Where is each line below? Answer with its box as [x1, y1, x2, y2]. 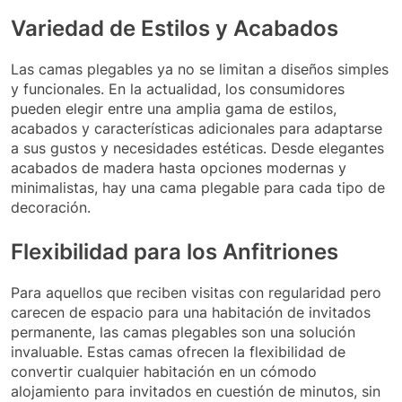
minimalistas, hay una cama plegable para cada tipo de [11, 179, 385, 197]
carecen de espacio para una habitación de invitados [11, 303, 371, 322]
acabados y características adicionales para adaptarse [11, 119, 382, 138]
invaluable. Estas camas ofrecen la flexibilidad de [11, 343, 345, 362]
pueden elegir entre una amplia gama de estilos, [11, 100, 336, 118]
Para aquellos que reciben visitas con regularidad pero [11, 284, 381, 302]
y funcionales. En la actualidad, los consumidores [11, 80, 345, 99]
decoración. [11, 198, 91, 217]
